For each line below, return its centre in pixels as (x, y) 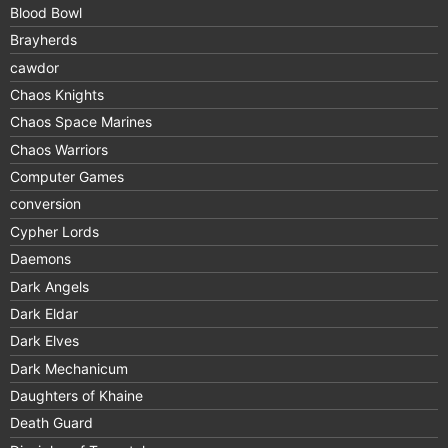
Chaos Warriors (59, 149)
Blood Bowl (46, 12)
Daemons (40, 259)
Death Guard (51, 423)
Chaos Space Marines (81, 122)
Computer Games (67, 177)
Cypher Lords (54, 231)
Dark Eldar (44, 313)
